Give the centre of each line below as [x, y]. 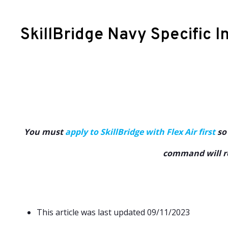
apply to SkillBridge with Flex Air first [140, 132]
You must [44, 132]
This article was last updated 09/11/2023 [113, 212]
